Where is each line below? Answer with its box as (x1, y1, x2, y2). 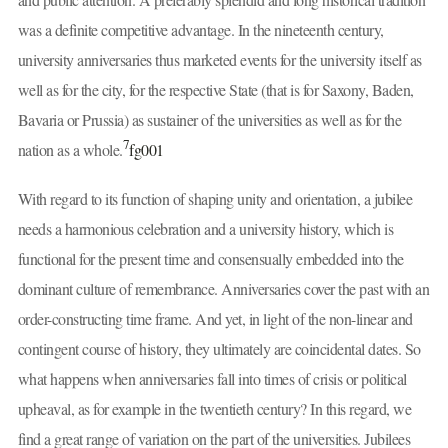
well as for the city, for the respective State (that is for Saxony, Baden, (17, 79, 414, 101)
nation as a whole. (17, 139, 123, 161)
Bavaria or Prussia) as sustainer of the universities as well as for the (17, 109, 401, 131)
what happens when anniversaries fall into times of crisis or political (17, 367, 407, 389)
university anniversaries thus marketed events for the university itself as (17, 49, 422, 71)
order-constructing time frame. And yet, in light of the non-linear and (17, 307, 413, 329)
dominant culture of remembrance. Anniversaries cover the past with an (17, 277, 429, 299)
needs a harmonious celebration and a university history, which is (17, 217, 393, 239)
